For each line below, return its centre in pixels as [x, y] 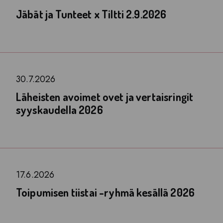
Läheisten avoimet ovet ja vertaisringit [105, 97]
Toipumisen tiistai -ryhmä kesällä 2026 [106, 192]
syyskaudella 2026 [59, 110]
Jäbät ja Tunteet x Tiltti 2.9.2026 [91, 14]
